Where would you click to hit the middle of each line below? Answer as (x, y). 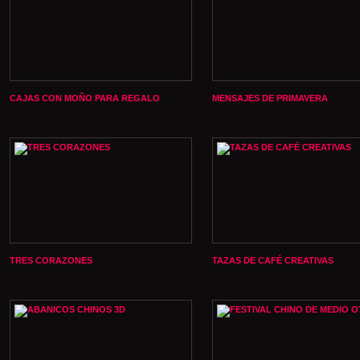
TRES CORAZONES (51, 260)
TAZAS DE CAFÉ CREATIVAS (273, 260)
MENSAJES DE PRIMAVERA (270, 98)
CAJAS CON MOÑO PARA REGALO (85, 98)
